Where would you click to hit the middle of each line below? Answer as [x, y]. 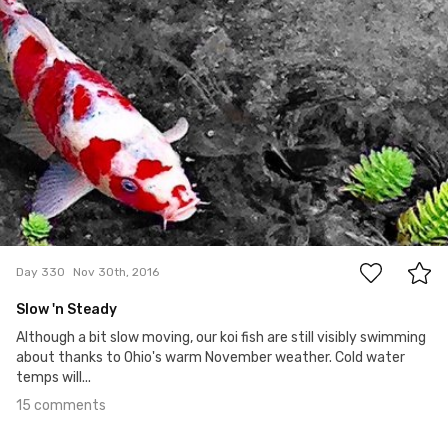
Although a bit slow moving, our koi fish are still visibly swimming [221, 337]
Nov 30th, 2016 [116, 272]
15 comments [61, 405]
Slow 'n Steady [66, 309]
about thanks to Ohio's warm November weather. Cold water [210, 357]
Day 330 [40, 272]
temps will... [53, 377]
